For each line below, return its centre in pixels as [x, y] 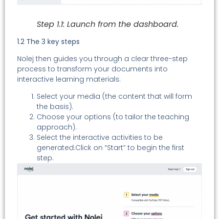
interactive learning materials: [69, 79]
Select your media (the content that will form [114, 97]
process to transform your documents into [92, 69]
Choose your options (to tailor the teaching [113, 117]
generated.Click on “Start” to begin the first [110, 148]
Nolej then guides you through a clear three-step [102, 59]
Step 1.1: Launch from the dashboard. [108, 24]
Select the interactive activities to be [100, 138]
